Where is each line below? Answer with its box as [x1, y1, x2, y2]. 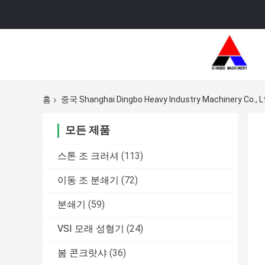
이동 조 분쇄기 [57, 174, 119, 186]
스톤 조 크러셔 [57, 150, 119, 162]
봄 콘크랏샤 [57, 247, 107, 259]
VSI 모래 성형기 [57, 223, 124, 235]
